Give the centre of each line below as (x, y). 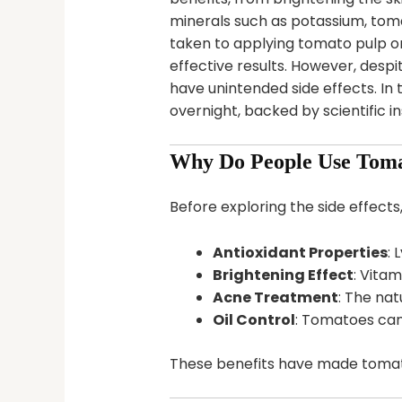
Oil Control (253, 319)
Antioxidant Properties (300, 252)
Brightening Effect (283, 275)
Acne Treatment (275, 297)
